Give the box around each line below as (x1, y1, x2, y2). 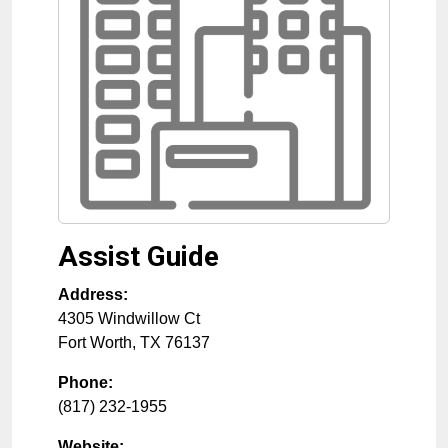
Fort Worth (58, 334, 132, 351)
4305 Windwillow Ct (58, 310, 200, 327)
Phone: (58, 374, 113, 391)
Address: (58, 286, 128, 303)
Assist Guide (58, 240, 219, 273)
